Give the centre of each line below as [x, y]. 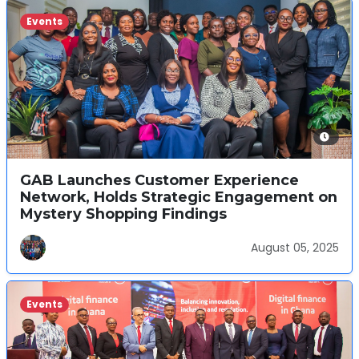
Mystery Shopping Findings [123, 214]
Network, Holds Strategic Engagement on [179, 197]
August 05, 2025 [295, 247]
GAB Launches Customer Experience [159, 180]
